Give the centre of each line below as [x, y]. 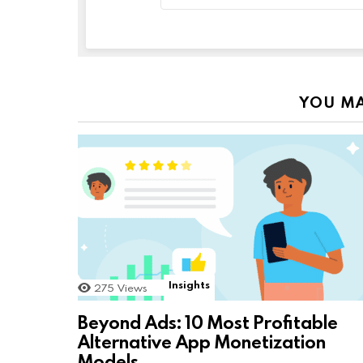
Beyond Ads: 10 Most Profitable [208, 322]
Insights [189, 284]
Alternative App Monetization [202, 341]
